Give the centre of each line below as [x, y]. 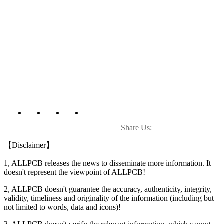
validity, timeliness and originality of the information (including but [109, 198]
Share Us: [136, 128]
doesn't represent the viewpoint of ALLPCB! [75, 172]
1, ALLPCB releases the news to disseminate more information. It [107, 163]
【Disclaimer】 [29, 145]
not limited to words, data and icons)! [62, 207]
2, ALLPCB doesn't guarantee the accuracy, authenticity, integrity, [108, 189]
